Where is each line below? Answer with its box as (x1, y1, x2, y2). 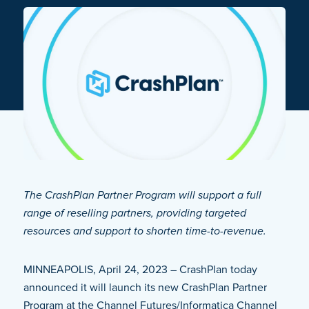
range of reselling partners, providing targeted (23, 205, 246, 221)
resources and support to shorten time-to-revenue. (23, 223, 266, 239)
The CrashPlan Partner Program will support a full (23, 187, 261, 203)
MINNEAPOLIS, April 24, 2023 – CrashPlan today (23, 261, 257, 278)
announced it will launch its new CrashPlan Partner (23, 279, 267, 296)
